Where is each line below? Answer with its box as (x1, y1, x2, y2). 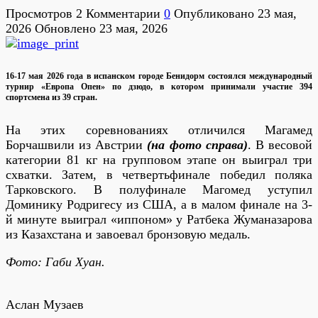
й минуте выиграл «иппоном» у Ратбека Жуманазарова (6, 212, 312, 226)
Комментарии (86, 6, 160, 21)
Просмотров (6, 6, 72, 21)
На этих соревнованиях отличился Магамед (6, 123, 312, 137)
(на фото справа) (147, 138, 248, 152)
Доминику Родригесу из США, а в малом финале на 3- (6, 197, 312, 212)
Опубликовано (174, 6, 254, 21)
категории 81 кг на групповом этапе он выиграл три (6, 153, 312, 167)
